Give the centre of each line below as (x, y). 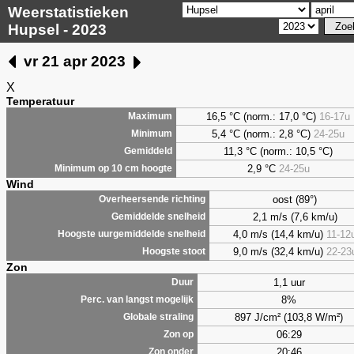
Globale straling (158, 316)
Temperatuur (40, 101)
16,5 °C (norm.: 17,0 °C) (263, 116)
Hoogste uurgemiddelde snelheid (132, 233)
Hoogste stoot (174, 251)
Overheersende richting (152, 199)
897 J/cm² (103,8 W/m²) (289, 317)
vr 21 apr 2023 (75, 61)
